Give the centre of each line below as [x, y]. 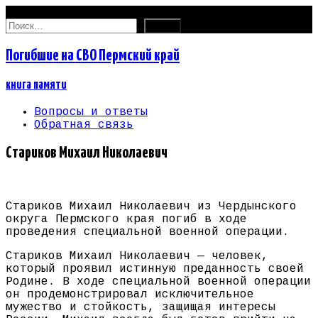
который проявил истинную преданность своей [155, 269]
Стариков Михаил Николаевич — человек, [137, 257]
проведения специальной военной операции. [148, 232]
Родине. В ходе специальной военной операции [158, 282]
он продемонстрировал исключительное [130, 295]
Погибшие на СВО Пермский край [93, 55]
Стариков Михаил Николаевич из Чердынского [151, 207]
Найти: [26, 24]
